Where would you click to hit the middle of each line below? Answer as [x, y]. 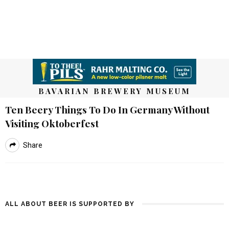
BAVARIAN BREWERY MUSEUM [114, 91]
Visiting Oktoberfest [52, 123]
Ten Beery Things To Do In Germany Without [107, 109]
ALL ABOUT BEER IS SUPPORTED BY [70, 204]
